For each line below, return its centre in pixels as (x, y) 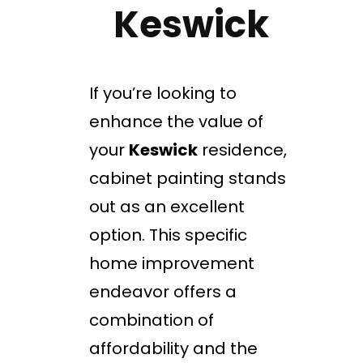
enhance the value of (176, 122)
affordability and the (173, 349)
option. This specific (168, 235)
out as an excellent (167, 207)
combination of (152, 320)
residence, (242, 150)
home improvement (172, 264)
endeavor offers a (163, 292)
